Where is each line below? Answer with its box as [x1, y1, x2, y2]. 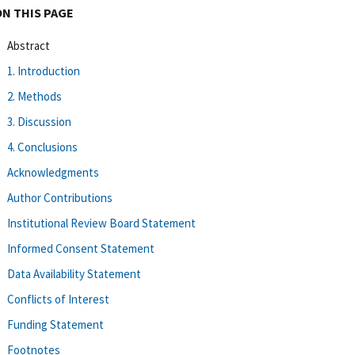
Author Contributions [7, 189, 113, 205]
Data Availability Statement [7, 265, 141, 281]
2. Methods [7, 88, 62, 104]
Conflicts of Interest [7, 291, 109, 307]
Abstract [7, 37, 50, 53]
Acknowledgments [7, 164, 99, 180]
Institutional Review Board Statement [7, 215, 196, 231]
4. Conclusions [7, 139, 78, 155]
